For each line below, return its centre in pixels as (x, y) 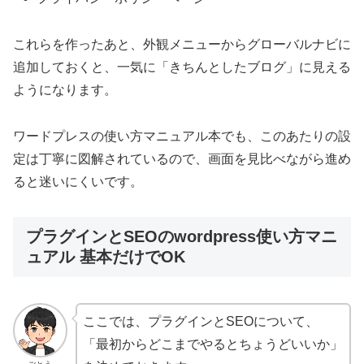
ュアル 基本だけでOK (106, 256)
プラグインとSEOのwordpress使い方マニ (182, 236)
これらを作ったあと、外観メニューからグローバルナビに (182, 45)
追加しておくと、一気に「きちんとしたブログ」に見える (182, 67)
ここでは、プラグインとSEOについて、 (200, 322)
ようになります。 (65, 90)
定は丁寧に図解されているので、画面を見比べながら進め (182, 158)
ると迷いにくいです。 (78, 181)
